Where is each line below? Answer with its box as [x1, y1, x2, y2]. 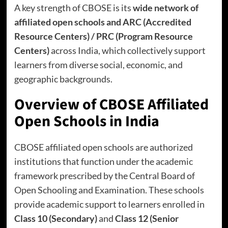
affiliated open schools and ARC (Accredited [14, 16, 191, 27]
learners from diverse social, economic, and [14, 59, 183, 70]
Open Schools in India [14, 110, 159, 132]
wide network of [132, 2, 198, 13]
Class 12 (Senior [115, 213, 179, 224]
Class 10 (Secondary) [14, 213, 97, 224]
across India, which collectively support [49, 45, 206, 56]
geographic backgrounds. [14, 73, 112, 84]
